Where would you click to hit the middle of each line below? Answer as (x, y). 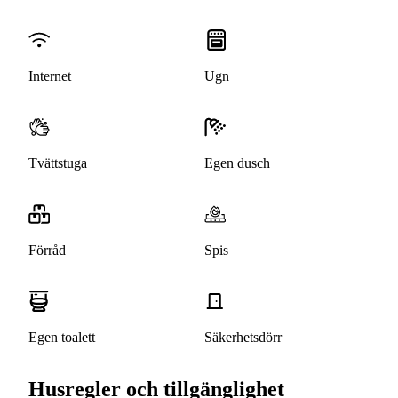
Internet (50, 76)
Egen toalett (62, 338)
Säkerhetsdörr (243, 338)
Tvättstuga (58, 163)
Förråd (47, 251)
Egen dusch (237, 163)
